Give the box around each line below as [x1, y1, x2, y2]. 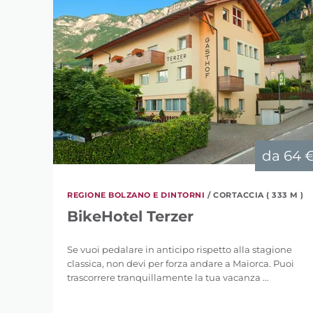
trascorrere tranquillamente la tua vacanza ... [67, 272, 269, 283]
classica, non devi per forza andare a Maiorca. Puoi [67, 258, 294, 269]
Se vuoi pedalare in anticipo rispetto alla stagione [67, 244, 292, 255]
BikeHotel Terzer [67, 208, 194, 225]
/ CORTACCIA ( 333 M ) [208, 190, 304, 200]
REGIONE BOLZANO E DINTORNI [67, 190, 205, 200]
